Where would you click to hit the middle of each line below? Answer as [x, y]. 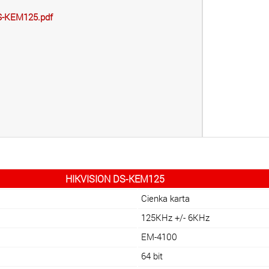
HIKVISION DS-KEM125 [115, 179]
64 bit [152, 256]
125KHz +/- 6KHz [175, 218]
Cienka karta [165, 198]
